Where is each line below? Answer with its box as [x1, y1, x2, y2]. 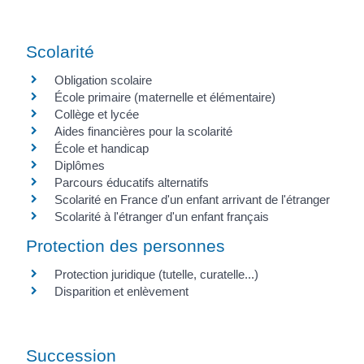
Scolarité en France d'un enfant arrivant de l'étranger [54, 193, 330, 206]
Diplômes [54, 158, 105, 172]
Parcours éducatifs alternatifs [54, 175, 209, 189]
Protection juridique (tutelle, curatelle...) [54, 267, 258, 282]
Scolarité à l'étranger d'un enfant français [54, 210, 269, 223]
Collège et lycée [54, 107, 139, 121]
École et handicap [54, 141, 149, 155]
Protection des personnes [26, 236, 225, 256]
